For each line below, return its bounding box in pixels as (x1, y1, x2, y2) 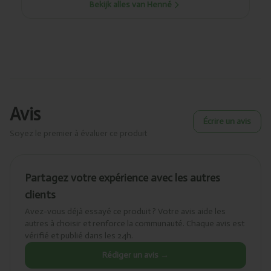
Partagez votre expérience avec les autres (25, 171, 220, 185)
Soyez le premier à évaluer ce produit (10, 128, 147, 139)
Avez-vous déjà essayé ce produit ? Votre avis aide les (25, 206, 226, 217)
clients (25, 188, 56, 202)
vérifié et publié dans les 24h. (25, 230, 133, 241)
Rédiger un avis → (102, 250, 169, 261)
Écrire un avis (203, 116, 251, 127)
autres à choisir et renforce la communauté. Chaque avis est (25, 218, 244, 229)
